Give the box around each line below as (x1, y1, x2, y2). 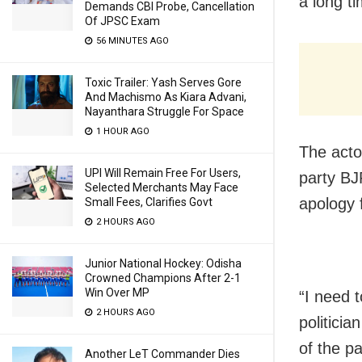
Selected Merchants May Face (85, 181, 238, 194)
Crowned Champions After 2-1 (85, 271, 241, 284)
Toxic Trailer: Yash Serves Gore (85, 76, 242, 89)
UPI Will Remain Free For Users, (85, 166, 241, 179)
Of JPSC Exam (85, 15, 160, 27)
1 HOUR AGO (94, 126, 149, 137)
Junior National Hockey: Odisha (85, 257, 242, 270)
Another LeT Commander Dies (85, 347, 240, 360)
